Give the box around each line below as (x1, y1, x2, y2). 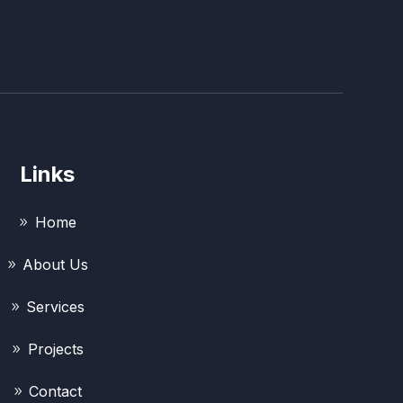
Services (26, 298, 85, 317)
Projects (27, 340, 84, 359)
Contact (29, 382, 83, 401)
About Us (22, 255, 89, 274)
